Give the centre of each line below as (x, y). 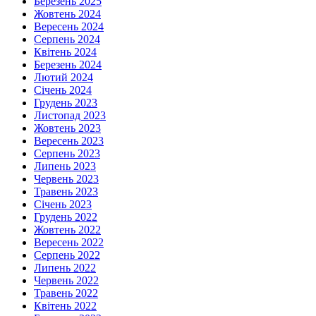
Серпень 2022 (67, 255)
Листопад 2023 (70, 116)
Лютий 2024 (63, 78)
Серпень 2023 (67, 154)
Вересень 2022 (69, 243)
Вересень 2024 (69, 27)
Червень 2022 (66, 281)
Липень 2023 (65, 166)
